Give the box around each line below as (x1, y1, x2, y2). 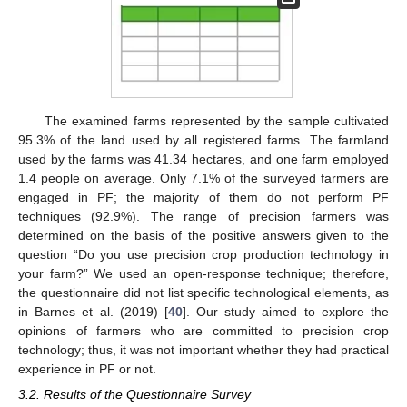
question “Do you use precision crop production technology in (18, 246, 389, 262)
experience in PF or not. (18, 361, 156, 376)
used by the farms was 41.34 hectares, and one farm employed (18, 151, 389, 166)
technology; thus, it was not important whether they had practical (18, 342, 389, 357)
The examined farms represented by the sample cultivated (44, 113, 389, 128)
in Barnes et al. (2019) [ (18, 303, 168, 319)
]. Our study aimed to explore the (182, 303, 390, 319)
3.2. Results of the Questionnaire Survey (18, 386, 251, 402)
